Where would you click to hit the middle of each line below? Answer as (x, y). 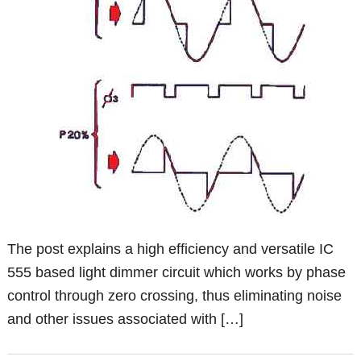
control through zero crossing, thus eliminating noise (175, 296)
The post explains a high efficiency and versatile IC (171, 249)
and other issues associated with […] (126, 320)
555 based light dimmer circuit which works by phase (177, 273)
